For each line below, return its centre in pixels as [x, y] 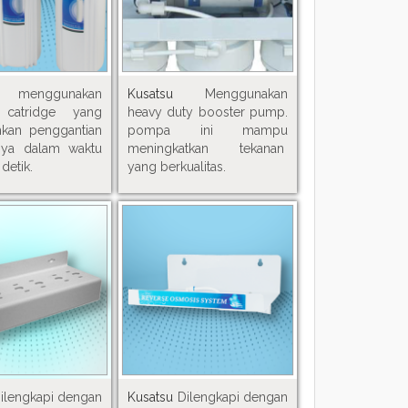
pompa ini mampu [208, 130]
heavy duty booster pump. [208, 112]
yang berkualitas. [177, 166]
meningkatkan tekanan [208, 148]
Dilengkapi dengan [233, 397]
